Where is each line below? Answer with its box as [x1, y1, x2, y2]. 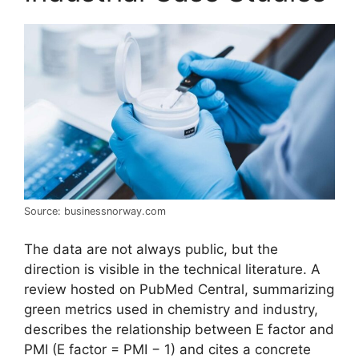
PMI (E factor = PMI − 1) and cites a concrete [24, 341, 311, 357]
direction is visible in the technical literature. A [24, 260, 321, 277]
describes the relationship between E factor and [24, 321, 334, 337]
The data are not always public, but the [24, 240, 278, 257]
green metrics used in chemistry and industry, [24, 301, 318, 317]
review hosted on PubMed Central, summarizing [24, 280, 334, 297]
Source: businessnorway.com [24, 205, 166, 218]
